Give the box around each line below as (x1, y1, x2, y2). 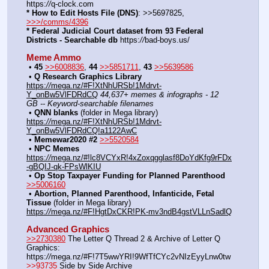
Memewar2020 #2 (34, 134, 97, 144)
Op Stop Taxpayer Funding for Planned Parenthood (34, 171, 225, 180)
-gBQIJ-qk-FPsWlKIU (26, 162, 101, 171)
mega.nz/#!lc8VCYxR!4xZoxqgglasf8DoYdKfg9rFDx (51, 153, 232, 162)
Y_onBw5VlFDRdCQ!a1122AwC (26, 125, 137, 135)
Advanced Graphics (26, 224, 109, 234)
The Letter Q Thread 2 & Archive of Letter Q (65, 234, 220, 243)
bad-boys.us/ (145, 35, 190, 45)
